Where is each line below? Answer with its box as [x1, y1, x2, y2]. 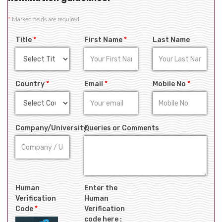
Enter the [84, 184, 117, 192]
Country [15, 80, 46, 88]
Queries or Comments [84, 124, 159, 132]
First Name [84, 36, 124, 44]
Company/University [15, 124, 87, 132]
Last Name [153, 36, 190, 44]
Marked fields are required [10, 16, 79, 22]
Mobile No [153, 80, 188, 88]
